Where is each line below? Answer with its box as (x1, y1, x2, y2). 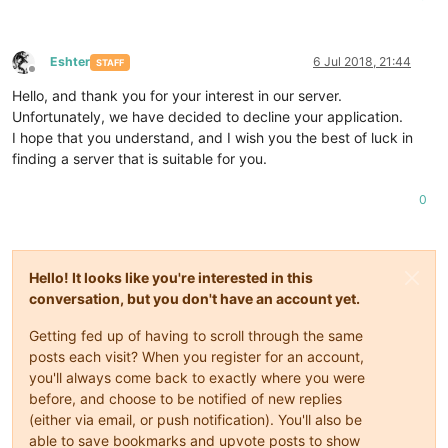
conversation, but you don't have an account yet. (29, 290, 360, 308)
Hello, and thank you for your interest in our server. (12, 87, 342, 105)
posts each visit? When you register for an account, (29, 348, 364, 366)
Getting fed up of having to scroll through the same (29, 327, 363, 345)
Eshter (50, 54, 90, 70)
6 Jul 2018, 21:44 (313, 54, 411, 70)
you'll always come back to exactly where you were (29, 369, 365, 387)
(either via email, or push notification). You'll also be (29, 411, 362, 429)
